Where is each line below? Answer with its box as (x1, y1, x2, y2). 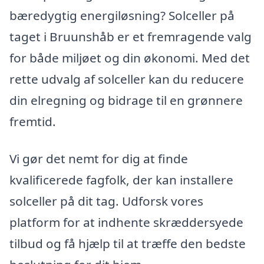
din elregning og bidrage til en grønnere (9, 91, 243, 108)
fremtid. (9, 113, 56, 130)
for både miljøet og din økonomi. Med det (9, 49, 250, 66)
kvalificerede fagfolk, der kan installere (9, 171, 233, 189)
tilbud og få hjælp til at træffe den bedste (9, 235, 246, 252)
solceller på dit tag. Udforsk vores (9, 193, 203, 210)
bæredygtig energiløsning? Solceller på (9, 6, 235, 24)
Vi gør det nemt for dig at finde (9, 150, 188, 167)
